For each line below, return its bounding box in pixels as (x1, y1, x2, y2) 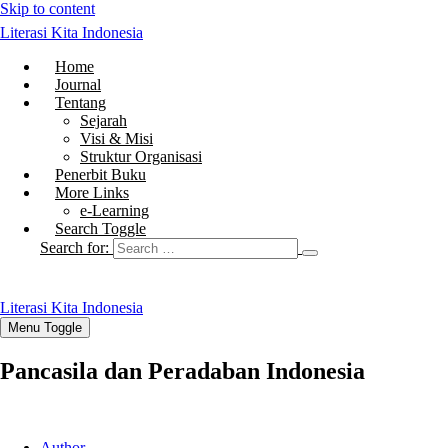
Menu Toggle (8, 320, 82, 335)
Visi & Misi (80, 130, 153, 147)
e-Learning (80, 202, 149, 219)
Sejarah (80, 112, 127, 129)
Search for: (40, 239, 109, 256)
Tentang (55, 94, 106, 111)
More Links (55, 184, 129, 201)
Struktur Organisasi (80, 148, 202, 165)
